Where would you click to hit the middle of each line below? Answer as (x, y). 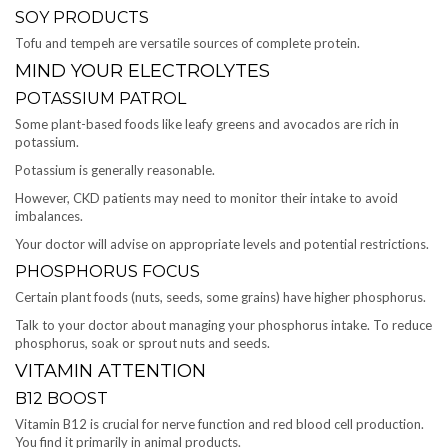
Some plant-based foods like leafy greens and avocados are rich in (207, 124)
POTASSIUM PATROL (100, 99)
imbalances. (49, 216)
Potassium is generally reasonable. (115, 170)
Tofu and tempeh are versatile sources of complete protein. (187, 43)
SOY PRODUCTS (82, 18)
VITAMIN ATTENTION (110, 371)
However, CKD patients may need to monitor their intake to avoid (206, 198)
